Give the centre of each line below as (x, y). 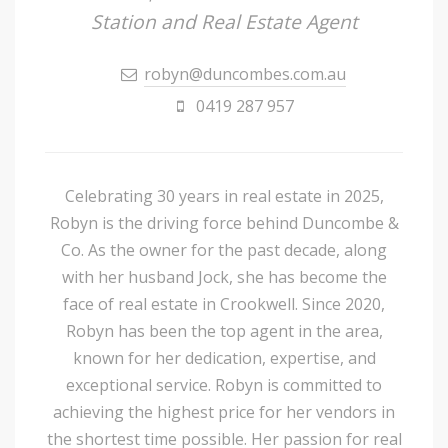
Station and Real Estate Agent (224, 22)
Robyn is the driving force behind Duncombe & (224, 222)
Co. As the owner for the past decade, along (224, 249)
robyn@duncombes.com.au (244, 73)
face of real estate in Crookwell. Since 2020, (224, 303)
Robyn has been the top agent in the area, (224, 330)
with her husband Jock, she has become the (224, 276)
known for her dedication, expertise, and (224, 357)
